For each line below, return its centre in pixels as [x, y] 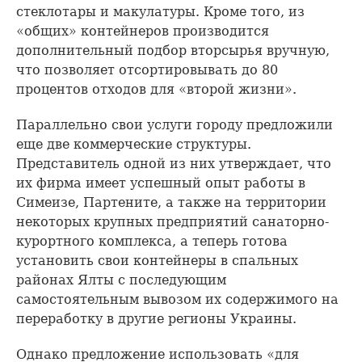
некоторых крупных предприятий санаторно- [173, 222]
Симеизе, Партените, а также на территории [171, 202]
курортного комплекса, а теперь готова [152, 241]
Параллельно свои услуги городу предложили [175, 125]
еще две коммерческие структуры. [134, 144]
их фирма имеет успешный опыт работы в [161, 183]
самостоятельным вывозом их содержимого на [177, 299]
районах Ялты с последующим [121, 280]
